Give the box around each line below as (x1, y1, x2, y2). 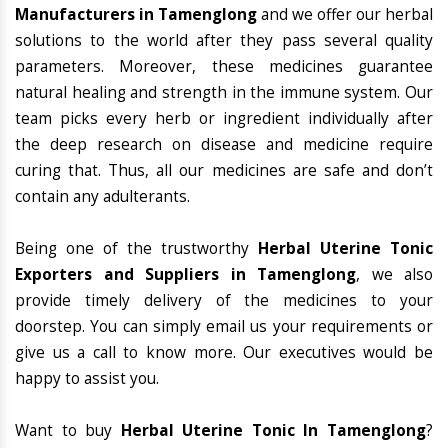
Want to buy (15, 420, 121, 442)
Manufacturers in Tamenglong (15, 4, 257, 26)
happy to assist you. (15, 368, 159, 390)
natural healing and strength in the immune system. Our (15, 82, 433, 104)
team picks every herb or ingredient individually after (15, 108, 433, 130)
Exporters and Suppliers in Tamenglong (15, 264, 356, 286)
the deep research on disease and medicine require (15, 134, 433, 156)
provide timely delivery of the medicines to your (15, 290, 433, 312)
